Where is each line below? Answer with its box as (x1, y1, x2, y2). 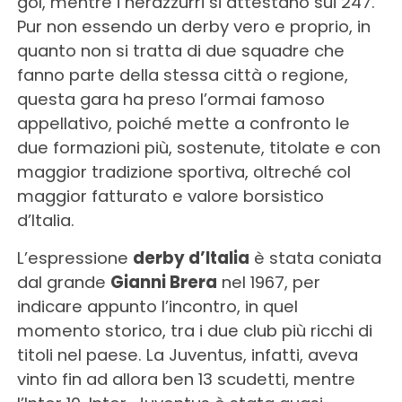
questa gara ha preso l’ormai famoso (16, 87, 325, 110)
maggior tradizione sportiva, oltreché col (16, 160, 351, 183)
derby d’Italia (132, 246, 249, 269)
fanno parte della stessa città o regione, (16, 63, 348, 86)
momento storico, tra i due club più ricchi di (16, 319, 372, 342)
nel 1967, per (216, 270, 320, 293)
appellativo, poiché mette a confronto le (16, 111, 350, 135)
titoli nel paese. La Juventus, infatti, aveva (16, 343, 358, 366)
